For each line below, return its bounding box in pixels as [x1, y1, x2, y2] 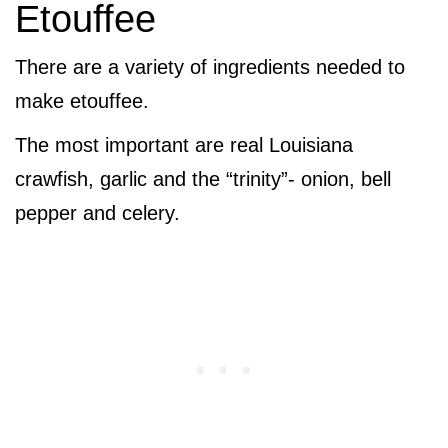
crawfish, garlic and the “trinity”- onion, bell [15, 168, 391, 191]
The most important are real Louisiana [15, 134, 353, 157]
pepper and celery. [15, 202, 180, 225]
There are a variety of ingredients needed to [15, 56, 405, 79]
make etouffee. [15, 90, 149, 113]
